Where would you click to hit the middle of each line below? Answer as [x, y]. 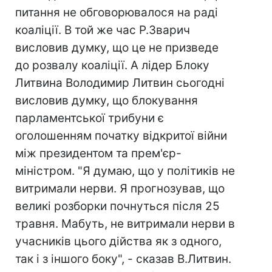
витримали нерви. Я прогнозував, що [120, 189]
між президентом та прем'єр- [98, 153]
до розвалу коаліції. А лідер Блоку [112, 65]
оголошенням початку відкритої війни [121, 136]
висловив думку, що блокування [107, 100]
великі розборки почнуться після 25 [117, 206]
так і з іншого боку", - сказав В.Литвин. [123, 259]
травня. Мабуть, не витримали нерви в [125, 224]
